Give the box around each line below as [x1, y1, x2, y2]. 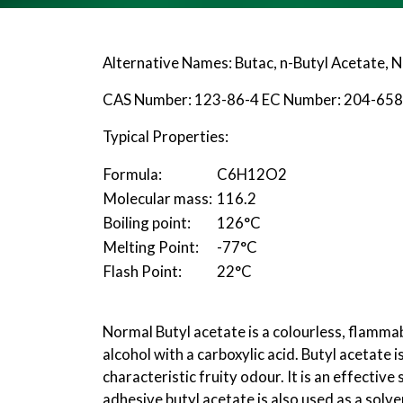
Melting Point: [103, 237, 199, 256]
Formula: [103, 164, 162, 184]
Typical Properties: [103, 126, 228, 146]
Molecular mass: [103, 188, 212, 208]
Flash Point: [103, 261, 182, 281]
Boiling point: [103, 212, 191, 232]
